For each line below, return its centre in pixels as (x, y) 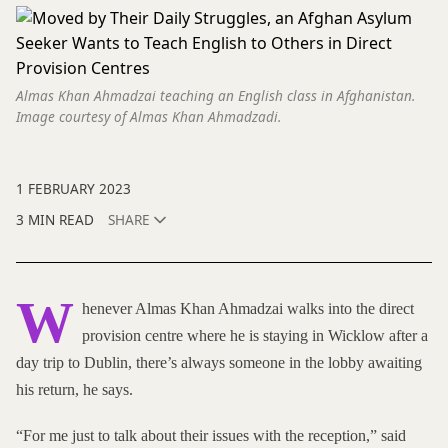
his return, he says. (74, 390)
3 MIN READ (55, 220)
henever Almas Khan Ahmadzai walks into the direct (248, 309)
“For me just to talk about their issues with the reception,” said (211, 436)
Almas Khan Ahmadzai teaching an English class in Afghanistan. (215, 95)
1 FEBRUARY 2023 (73, 189)
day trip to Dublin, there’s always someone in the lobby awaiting (219, 363)
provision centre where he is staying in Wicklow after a (255, 336)
